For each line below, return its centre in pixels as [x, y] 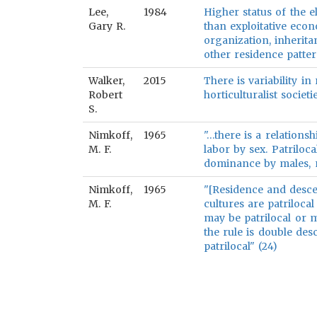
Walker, [106, 81]
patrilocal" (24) [241, 246]
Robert [105, 95]
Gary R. [107, 26]
